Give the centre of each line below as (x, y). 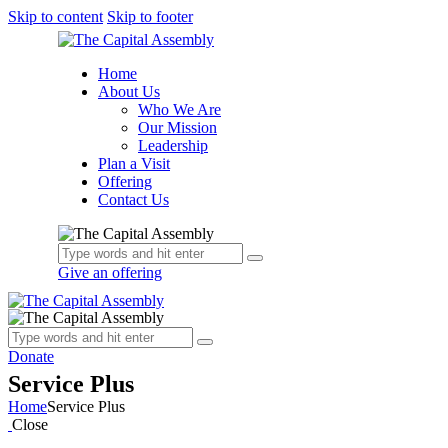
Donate (31, 356)
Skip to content (55, 16)
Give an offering (110, 272)
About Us (129, 91)
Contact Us (133, 199)
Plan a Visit (134, 163)
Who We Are (179, 109)
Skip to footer (150, 16)
